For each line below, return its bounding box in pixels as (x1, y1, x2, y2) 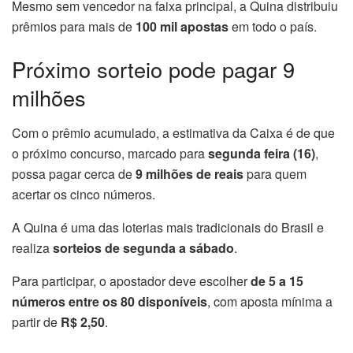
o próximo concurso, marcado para (12, 143, 208, 162)
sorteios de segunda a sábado (53, 238, 234, 257)
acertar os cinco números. (12, 184, 155, 203)
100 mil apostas (136, 17, 229, 36)
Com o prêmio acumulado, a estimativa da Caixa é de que (12, 123, 335, 142)
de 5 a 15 (251, 271, 303, 290)
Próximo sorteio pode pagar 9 (12, 54, 295, 85)
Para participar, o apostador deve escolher (12, 271, 251, 290)
